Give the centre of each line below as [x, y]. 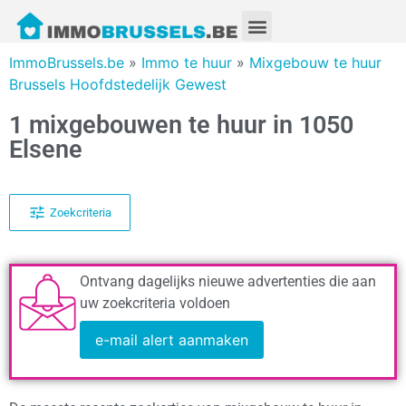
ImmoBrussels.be [67, 63]
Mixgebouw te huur [315, 63]
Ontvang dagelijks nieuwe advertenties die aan [228, 282]
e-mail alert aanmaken [172, 340]
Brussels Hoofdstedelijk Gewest [118, 85]
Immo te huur [187, 63]
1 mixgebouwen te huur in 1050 [181, 126]
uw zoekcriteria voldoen [155, 304]
